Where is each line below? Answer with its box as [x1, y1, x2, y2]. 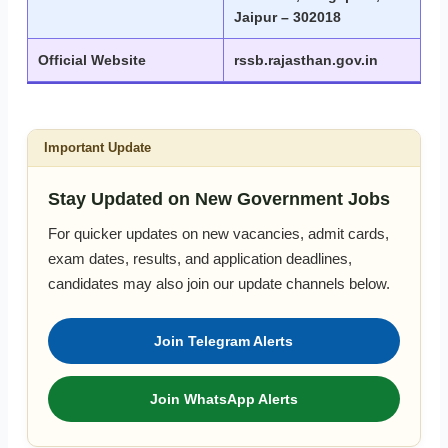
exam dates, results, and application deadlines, [47, 250, 352, 268]
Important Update [43, 140, 151, 156]
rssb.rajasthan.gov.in [234, 52, 378, 69]
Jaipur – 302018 [234, 9, 341, 26]
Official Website [38, 52, 146, 69]
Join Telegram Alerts [154, 333, 294, 350]
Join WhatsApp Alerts [149, 391, 298, 408]
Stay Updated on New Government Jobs [47, 189, 390, 210]
